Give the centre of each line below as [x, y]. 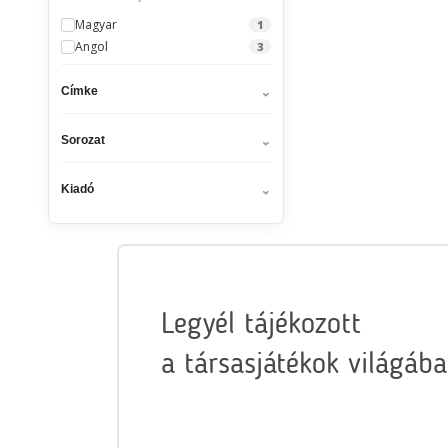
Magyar [96, 24]
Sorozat [83, 139]
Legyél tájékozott [261, 325]
